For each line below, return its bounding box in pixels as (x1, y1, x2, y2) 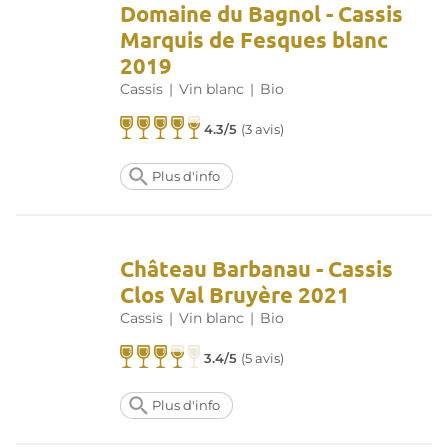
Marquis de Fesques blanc (120, 26, 388, 54)
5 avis (245, 351, 281, 367)
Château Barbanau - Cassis (120, 255, 393, 283)
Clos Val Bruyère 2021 (120, 281, 350, 309)
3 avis (245, 122, 281, 138)
